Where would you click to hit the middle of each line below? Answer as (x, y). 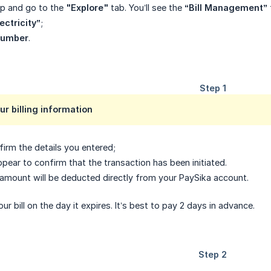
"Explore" (87, 8)
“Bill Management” (226, 8)
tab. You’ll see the (146, 8)
